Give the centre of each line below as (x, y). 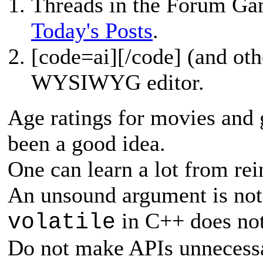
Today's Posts (92, 30)
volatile (62, 222)
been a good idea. (87, 143)
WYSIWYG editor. (118, 82)
